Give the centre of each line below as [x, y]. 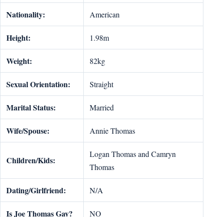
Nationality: [26, 14]
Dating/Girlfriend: [36, 190]
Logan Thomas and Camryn [133, 154]
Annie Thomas [112, 131]
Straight [101, 84]
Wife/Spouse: [28, 131]
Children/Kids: [31, 160]
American [105, 14]
